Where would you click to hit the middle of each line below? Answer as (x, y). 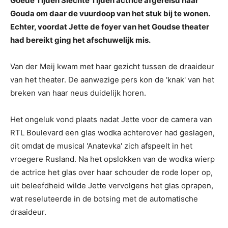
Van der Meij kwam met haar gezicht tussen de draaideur (112, 66)
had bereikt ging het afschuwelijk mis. (80, 40)
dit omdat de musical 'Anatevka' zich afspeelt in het (101, 146)
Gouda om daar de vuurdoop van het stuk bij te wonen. (110, 13)
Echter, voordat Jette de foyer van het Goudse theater (110, 27)
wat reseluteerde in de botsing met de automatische (104, 199)
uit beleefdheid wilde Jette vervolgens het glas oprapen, (112, 186)
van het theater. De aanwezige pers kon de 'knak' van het (112, 80)
